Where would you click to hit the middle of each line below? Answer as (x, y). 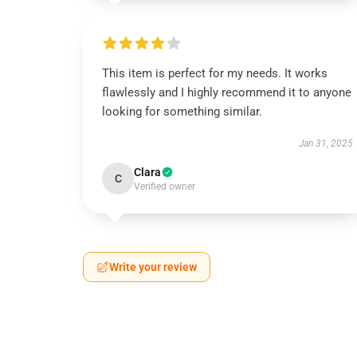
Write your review (153, 267)
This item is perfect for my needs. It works (215, 73)
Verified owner (165, 186)
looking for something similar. (182, 112)
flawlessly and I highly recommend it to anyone (227, 92)
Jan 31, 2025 (326, 143)
